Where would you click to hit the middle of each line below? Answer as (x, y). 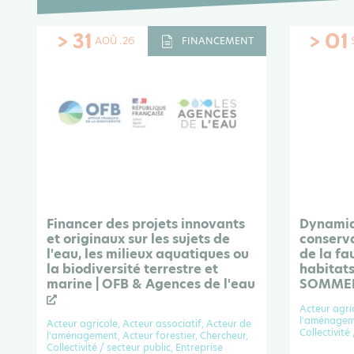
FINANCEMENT (218, 41)
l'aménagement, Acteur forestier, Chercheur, (147, 336)
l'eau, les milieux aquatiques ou (148, 254)
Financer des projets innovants (146, 224)
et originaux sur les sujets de (138, 239)
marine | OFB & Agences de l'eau (151, 284)
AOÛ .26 (115, 41)
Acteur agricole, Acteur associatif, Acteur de (149, 324)
